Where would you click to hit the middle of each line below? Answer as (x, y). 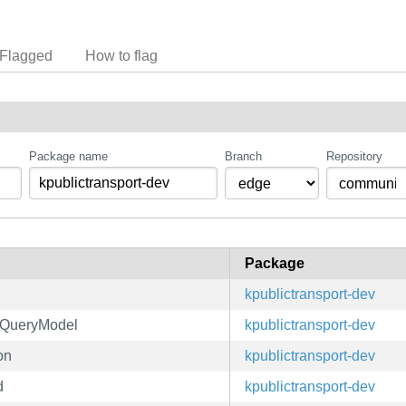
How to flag (121, 55)
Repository (354, 157)
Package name (69, 157)
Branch (243, 157)
